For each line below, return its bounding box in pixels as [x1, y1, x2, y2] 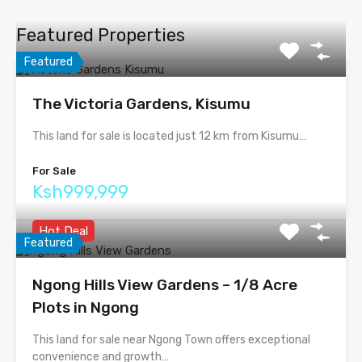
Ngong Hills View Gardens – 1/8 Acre [32, 276, 297, 294]
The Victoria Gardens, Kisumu [32, 95, 250, 113]
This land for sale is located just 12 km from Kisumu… [32, 129, 306, 143]
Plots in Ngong [32, 298, 139, 317]
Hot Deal [39, 224, 88, 238]
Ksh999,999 [32, 181, 128, 203]
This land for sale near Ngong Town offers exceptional [32, 333, 310, 347]
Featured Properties [16, 24, 185, 46]
